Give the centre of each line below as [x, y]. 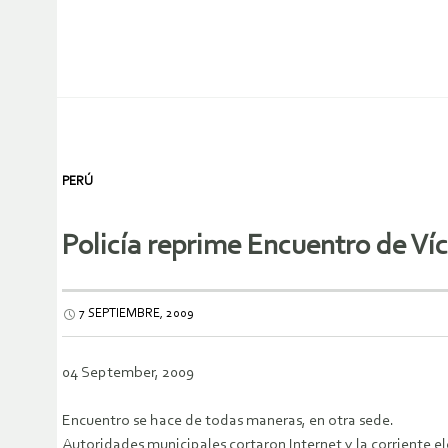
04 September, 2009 [128, 373]
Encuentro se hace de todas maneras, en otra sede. [228, 421]
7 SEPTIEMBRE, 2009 [136, 314]
